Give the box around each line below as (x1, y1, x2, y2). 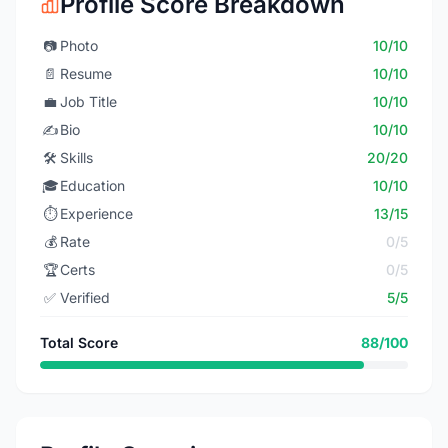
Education (60, 177, 125, 194)
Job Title (60, 93, 117, 110)
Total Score (40, 334, 118, 351)
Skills (60, 149, 93, 166)
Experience (60, 205, 133, 222)
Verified (60, 289, 110, 306)
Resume (60, 65, 112, 82)
